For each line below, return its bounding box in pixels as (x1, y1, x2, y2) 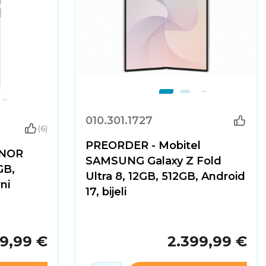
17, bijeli (85, 185, 126, 198)
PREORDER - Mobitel (85, 139, 201, 152)
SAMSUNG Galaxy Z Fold (85, 154, 221, 167)
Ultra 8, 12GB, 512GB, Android (85, 170, 245, 183)
